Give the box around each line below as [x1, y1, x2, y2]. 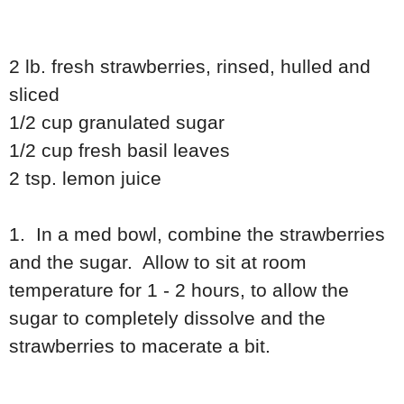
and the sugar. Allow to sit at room [9, 251, 307, 272]
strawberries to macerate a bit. [9, 335, 281, 356]
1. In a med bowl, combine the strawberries [9, 223, 385, 244]
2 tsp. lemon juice [9, 167, 161, 188]
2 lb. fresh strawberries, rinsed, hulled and [9, 55, 371, 77]
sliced [9, 83, 60, 105]
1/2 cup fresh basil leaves [9, 139, 230, 161]
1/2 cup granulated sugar [9, 111, 225, 133]
